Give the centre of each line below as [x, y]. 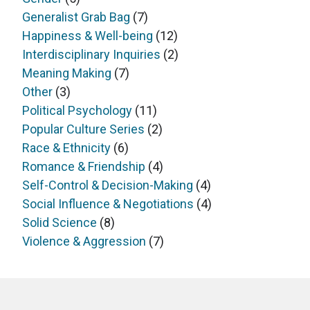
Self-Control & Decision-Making [108, 185]
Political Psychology [77, 111]
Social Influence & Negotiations [108, 204]
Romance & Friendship [84, 167]
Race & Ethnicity [66, 148]
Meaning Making [67, 73]
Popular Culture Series [83, 129]
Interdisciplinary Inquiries [91, 55]
